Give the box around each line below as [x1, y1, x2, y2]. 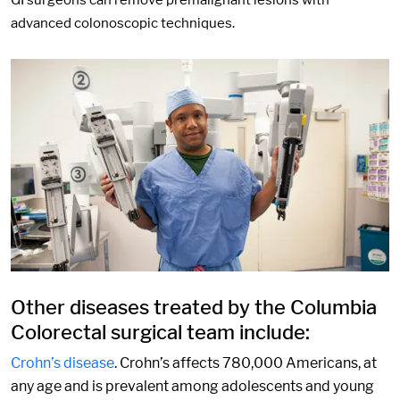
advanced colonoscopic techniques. [11, 15, 235, 32]
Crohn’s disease [11, 354, 114, 372]
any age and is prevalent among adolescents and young [11, 378, 374, 396]
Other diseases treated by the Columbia [11, 296, 377, 320]
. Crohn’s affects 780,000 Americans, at [114, 354, 377, 372]
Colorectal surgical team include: [11, 321, 310, 345]
